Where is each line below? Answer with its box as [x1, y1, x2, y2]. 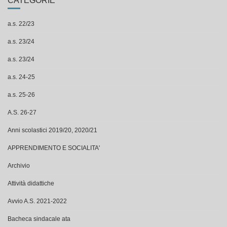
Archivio [8, 162, 30, 169]
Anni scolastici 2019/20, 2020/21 [8, 127, 97, 134]
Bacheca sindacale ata [8, 215, 70, 222]
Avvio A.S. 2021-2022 [8, 198, 67, 205]
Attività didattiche [8, 180, 54, 187]
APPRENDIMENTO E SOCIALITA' [8, 144, 100, 152]
